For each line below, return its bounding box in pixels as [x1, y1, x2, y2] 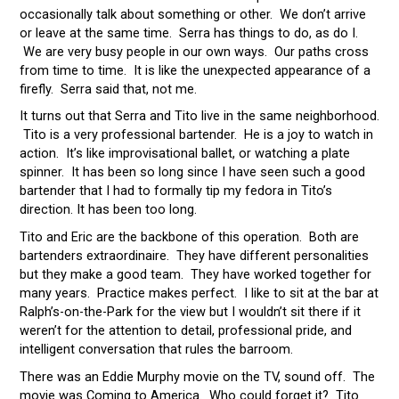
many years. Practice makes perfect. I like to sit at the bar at [19, 285, 379, 302]
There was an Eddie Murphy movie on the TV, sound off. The [19, 368, 375, 385]
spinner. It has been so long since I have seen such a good [19, 164, 365, 181]
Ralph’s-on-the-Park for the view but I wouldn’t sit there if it [19, 304, 361, 321]
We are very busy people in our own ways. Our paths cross [19, 43, 369, 60]
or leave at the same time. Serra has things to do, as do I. [19, 24, 358, 41]
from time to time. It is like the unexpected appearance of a [19, 61, 370, 78]
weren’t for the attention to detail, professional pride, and [19, 322, 352, 339]
